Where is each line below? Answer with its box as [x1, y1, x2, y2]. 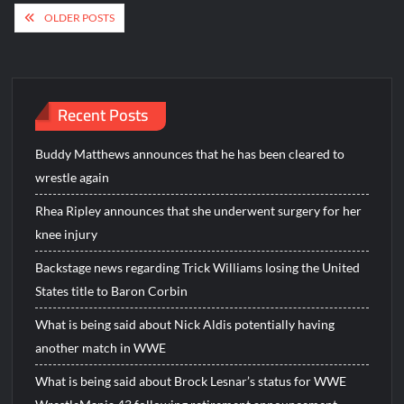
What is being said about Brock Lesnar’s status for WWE [35, 373, 347, 390]
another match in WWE [35, 340, 167, 356]
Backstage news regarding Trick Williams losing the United [35, 260, 361, 276]
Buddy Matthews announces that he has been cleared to [35, 146, 345, 162]
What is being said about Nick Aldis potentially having [35, 317, 335, 333]
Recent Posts [58, 99, 149, 130]
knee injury [35, 226, 98, 243]
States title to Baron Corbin [35, 283, 188, 299]
